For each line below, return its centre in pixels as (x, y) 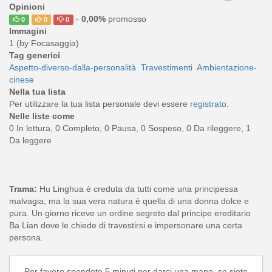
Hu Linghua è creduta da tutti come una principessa (138, 189)
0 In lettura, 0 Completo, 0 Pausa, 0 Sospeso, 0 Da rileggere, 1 (130, 128)
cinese (22, 80)
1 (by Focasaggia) (44, 43)
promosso (126, 19)
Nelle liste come (42, 116)
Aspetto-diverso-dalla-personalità (73, 68)
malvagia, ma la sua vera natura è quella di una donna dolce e (129, 201)
